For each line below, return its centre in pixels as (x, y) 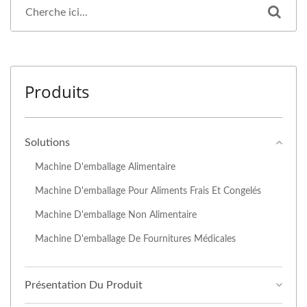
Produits (57, 91)
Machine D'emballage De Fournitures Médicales (135, 238)
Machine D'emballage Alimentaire (105, 167)
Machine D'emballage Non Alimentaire (116, 214)
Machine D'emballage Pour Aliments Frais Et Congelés (148, 191)
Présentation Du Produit (84, 285)
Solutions (47, 142)
